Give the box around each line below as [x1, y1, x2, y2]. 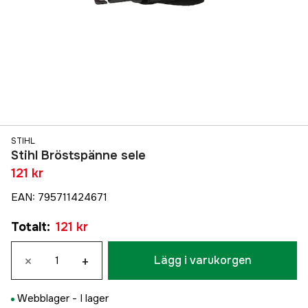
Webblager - [17, 291, 80, 306]
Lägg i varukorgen [153, 253, 252, 268]
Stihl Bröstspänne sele [11, 148, 146, 164]
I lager [80, 291, 109, 306]
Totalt [11, 219, 47, 235]
